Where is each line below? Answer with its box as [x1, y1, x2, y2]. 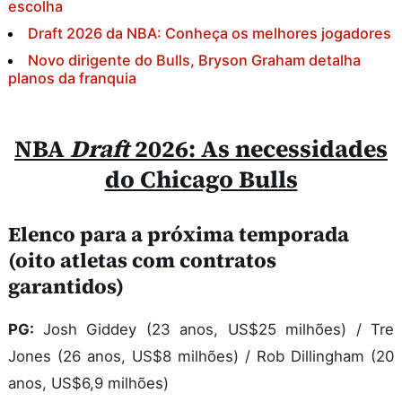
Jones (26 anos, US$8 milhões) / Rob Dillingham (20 [8, 347, 394, 366]
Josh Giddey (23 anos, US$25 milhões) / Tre [42, 320, 394, 339]
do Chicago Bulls [104, 163, 298, 197]
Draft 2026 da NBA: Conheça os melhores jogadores [28, 24, 392, 43]
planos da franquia [8, 69, 136, 88]
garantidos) [8, 272, 124, 301]
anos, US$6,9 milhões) [8, 374, 169, 393]
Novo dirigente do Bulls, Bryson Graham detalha [28, 51, 362, 70]
